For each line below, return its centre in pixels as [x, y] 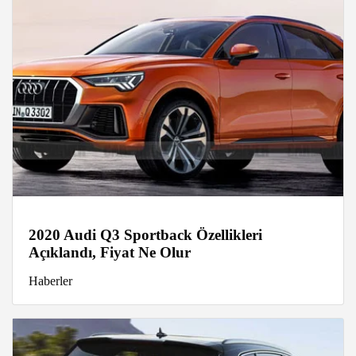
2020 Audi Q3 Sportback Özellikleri [145, 235]
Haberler [50, 281]
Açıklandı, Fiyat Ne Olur [110, 253]
